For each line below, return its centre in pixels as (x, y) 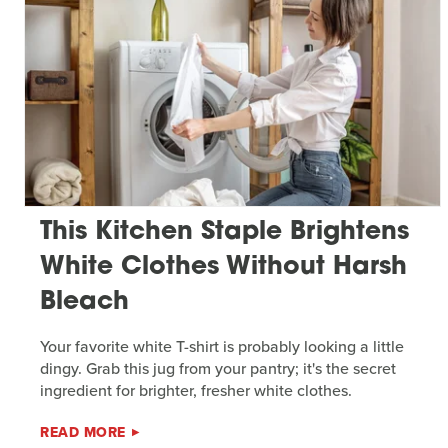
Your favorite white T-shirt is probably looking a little (222, 346)
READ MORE (83, 432)
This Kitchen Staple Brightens (224, 232)
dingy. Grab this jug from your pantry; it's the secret (218, 368)
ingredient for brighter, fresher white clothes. (196, 390)
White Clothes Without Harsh (223, 267)
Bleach (84, 302)
